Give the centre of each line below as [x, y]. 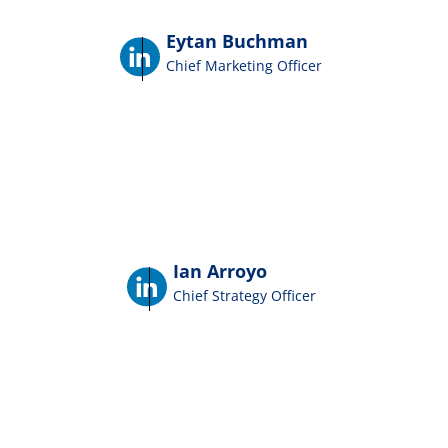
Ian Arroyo [219, 270]
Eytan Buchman [237, 40]
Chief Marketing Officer [244, 65]
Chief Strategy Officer [244, 295]
